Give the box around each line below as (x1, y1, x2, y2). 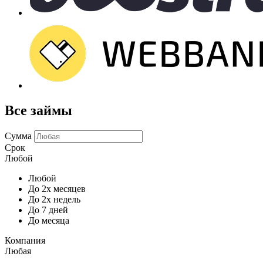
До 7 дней (28, 204, 68, 215)
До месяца (28, 215, 69, 225)
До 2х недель (28, 194, 80, 204)
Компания (5, 235, 45, 245)
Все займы (5, 102, 72, 118)
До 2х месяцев (28, 183, 86, 194)
